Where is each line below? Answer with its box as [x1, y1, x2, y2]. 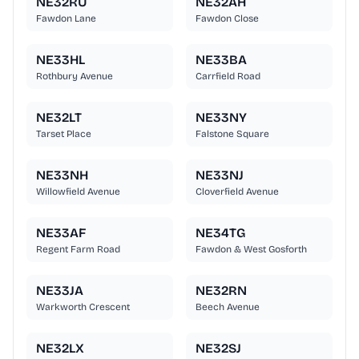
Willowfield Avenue [36, 186, 120, 198]
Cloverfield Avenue [196, 186, 279, 198]
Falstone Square [196, 128, 269, 140]
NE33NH [36, 167, 88, 184]
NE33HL [36, 52, 85, 68]
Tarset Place [36, 128, 91, 140]
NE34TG [196, 225, 245, 241]
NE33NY [196, 110, 247, 126]
